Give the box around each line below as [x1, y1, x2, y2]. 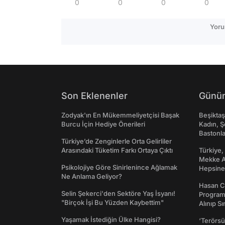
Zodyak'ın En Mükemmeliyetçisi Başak [61, 111, 179, 119]
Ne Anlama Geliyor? [61, 172, 122, 180]
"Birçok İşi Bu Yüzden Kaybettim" [61, 198, 164, 206]
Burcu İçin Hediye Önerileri [61, 120, 145, 128]
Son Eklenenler [61, 90, 128, 101]
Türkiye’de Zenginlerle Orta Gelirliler [61, 137, 172, 145]
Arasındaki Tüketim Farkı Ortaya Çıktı [61, 146, 173, 154]
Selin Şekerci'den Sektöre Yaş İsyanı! [61, 189, 175, 197]
